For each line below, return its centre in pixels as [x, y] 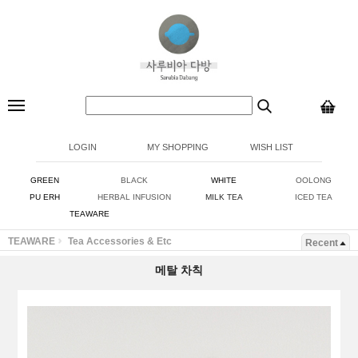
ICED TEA [313, 197]
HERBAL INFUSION [134, 197]
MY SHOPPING [177, 147]
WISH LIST [272, 147]
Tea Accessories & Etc [120, 241]
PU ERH [45, 197]
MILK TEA [224, 197]
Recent [322, 243]
